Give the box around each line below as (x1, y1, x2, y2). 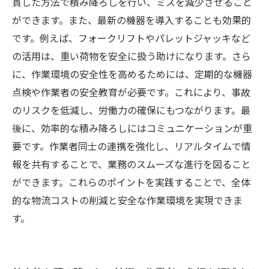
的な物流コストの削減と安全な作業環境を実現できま (12, 193, 243, 207)
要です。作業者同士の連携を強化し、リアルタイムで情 (12, 139, 251, 153)
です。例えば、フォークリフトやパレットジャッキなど (12, 31, 250, 45)
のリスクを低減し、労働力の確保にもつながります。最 (12, 103, 250, 117)
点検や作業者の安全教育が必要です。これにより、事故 (12, 85, 250, 99)
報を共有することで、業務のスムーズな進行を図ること (12, 157, 251, 171)
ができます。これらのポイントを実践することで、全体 (12, 175, 250, 189)
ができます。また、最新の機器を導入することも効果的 (12, 13, 251, 27)
